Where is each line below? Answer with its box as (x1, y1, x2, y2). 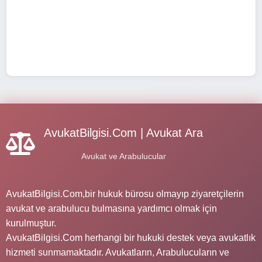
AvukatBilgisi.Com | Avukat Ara (44, 126, 203, 139)
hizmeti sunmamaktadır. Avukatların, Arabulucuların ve (6, 247, 229, 257)
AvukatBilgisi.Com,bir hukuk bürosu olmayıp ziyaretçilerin (6, 188, 244, 199)
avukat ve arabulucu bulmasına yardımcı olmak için (6, 203, 217, 213)
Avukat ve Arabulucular (81, 151, 166, 161)
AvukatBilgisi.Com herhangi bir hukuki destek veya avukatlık (6, 232, 256, 243)
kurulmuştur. (6, 218, 56, 228)
